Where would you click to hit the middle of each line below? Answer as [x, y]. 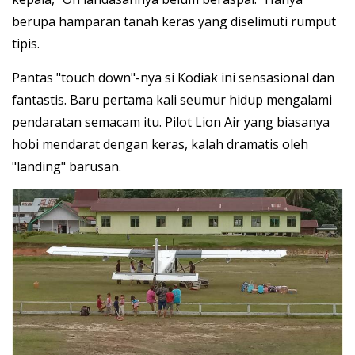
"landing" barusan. [67, 167]
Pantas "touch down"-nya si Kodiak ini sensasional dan [173, 78]
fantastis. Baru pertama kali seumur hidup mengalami [172, 100]
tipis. [26, 44]
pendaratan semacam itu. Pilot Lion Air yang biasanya [171, 122]
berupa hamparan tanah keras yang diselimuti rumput [174, 22]
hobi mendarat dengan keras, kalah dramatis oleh [160, 145]
